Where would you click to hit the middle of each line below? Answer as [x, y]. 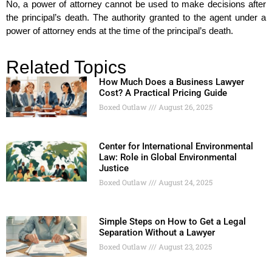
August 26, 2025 [184, 107]
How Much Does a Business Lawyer [171, 82]
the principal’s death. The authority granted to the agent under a [136, 18]
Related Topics [66, 67]
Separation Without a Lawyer [157, 233]
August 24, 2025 [184, 182]
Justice [114, 168]
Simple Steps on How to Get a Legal [172, 222]
